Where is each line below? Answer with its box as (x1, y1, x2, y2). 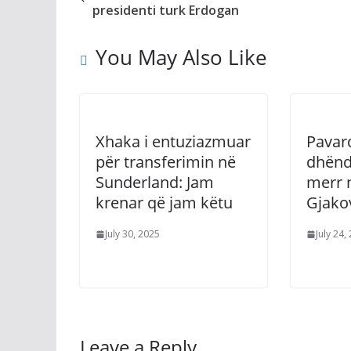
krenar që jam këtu (96, 192, 233, 213)
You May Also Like (96, 43, 267, 71)
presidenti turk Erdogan (92, 2, 239, 19)
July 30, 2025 (105, 227, 160, 241)
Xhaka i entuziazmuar (96, 131, 251, 152)
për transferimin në (96, 151, 236, 172)
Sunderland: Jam (96, 172, 214, 193)
